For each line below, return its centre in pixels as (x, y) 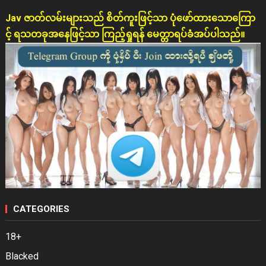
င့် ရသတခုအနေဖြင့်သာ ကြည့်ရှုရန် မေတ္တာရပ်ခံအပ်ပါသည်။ (125, 34)
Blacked (22, 256)
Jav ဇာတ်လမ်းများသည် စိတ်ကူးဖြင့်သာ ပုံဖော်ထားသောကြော (130, 18)
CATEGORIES (41, 209)
